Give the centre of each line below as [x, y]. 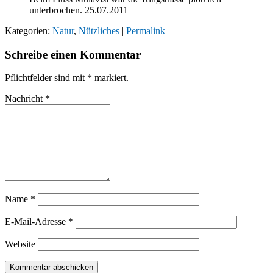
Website [20, 244]
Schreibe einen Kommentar [73, 54]
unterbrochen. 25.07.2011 [79, 10]
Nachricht [25, 99]
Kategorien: [29, 30]
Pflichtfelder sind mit [46, 78]
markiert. [110, 78]
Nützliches [99, 30]
